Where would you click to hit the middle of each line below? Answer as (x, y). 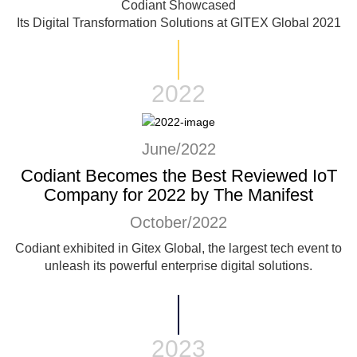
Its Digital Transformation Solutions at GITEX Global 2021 (178, 23)
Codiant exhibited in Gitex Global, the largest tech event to (178, 249)
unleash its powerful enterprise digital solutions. (178, 266)
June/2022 (178, 149)
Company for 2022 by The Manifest (178, 195)
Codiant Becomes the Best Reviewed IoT (178, 176)
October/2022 (178, 223)
